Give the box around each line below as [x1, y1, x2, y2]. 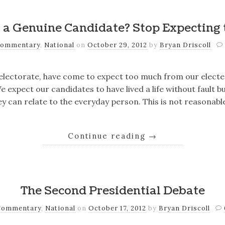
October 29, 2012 [87, 41, 147, 50]
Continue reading [68, 131, 149, 141]
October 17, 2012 [88, 204, 146, 213]
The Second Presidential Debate [20, 183, 205, 199]
